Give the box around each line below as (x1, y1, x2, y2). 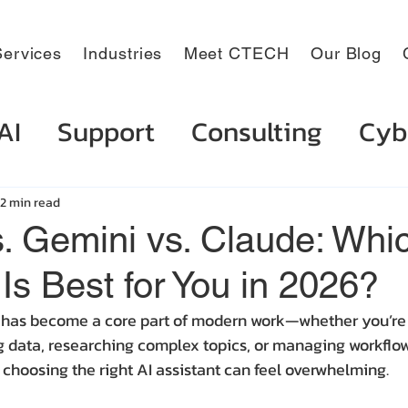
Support (57, 111, 155, 152)
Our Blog (310, 44, 382, 63)
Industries (83, 44, 163, 63)
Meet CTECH (183, 44, 290, 63)
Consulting (191, 111, 322, 152)
